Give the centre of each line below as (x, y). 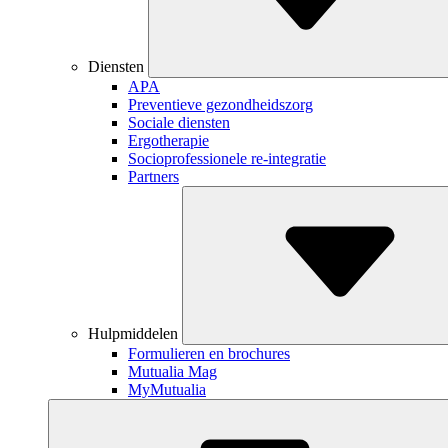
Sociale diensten (179, 122)
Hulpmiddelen (133, 333)
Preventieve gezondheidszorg (220, 104)
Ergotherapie (168, 140)
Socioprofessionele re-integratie (227, 158)
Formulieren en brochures (209, 353)
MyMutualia (167, 389)
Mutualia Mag (172, 371)
